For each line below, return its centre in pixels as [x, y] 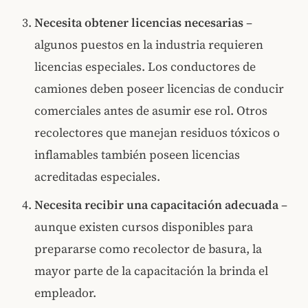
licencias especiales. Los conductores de [145, 67]
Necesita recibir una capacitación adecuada [157, 205]
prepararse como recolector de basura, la [148, 249]
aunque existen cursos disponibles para [144, 227]
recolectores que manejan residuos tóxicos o [157, 133]
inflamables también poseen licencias [137, 155]
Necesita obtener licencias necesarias [139, 23]
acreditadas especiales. [98, 177]
